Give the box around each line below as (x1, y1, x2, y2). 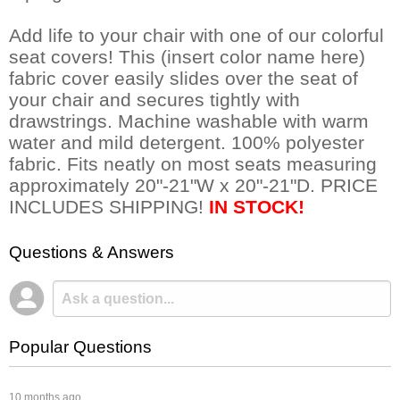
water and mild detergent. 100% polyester (9, 132, 364, 154)
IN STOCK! (209, 196, 304, 218)
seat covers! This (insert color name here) (9, 46, 365, 68)
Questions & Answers (9, 243, 174, 262)
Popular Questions (9, 337, 152, 356)
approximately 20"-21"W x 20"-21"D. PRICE (9, 175, 378, 196)
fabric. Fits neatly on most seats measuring (9, 154, 377, 175)
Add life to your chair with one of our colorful (9, 25, 384, 46)
